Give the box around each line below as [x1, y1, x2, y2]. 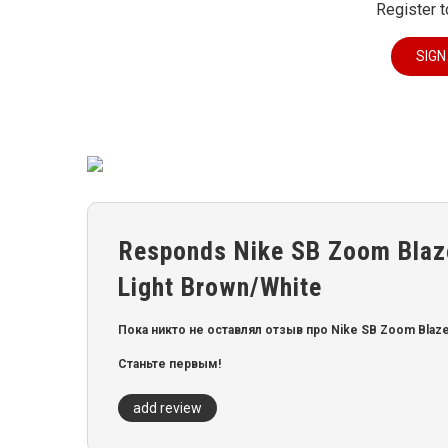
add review [133, 400, 202, 417]
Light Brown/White [118, 272, 322, 303]
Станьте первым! [118, 357, 221, 372]
